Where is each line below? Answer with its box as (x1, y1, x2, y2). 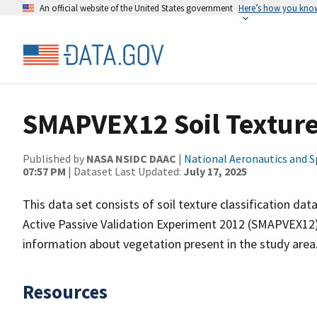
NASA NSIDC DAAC (86, 151, 176, 166)
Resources (23, 279, 108, 304)
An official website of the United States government (40, 2, 233, 13)
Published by (23, 151, 86, 166)
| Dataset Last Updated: (66, 164, 183, 178)
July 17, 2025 (183, 164, 247, 178)
